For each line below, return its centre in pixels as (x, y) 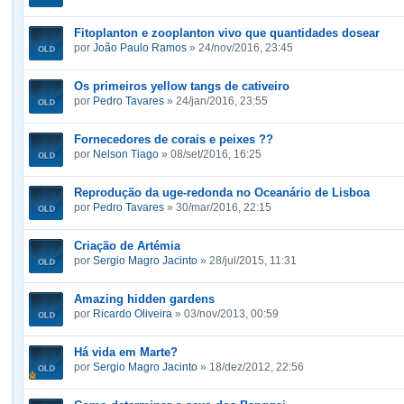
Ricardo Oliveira (133, 314)
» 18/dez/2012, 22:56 (251, 367)
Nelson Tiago (126, 154)
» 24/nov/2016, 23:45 (240, 48)
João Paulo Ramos (140, 48)
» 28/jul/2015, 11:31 (247, 261)
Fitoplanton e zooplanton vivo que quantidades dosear (227, 33)
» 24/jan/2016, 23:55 (216, 101)
